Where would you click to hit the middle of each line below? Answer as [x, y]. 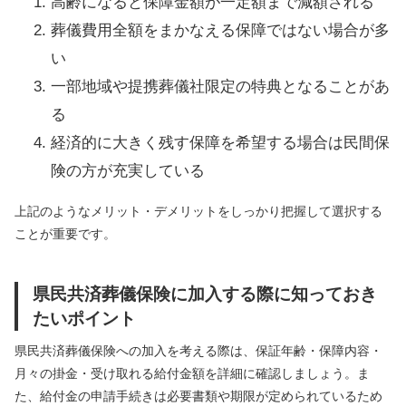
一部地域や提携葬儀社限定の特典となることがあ [220, 87]
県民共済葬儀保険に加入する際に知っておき [205, 294]
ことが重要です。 [65, 234]
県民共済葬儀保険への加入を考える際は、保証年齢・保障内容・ [198, 351]
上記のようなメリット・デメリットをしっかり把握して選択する [198, 212]
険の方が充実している [128, 171]
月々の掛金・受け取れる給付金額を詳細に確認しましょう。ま [192, 374]
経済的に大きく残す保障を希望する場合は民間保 [220, 143]
